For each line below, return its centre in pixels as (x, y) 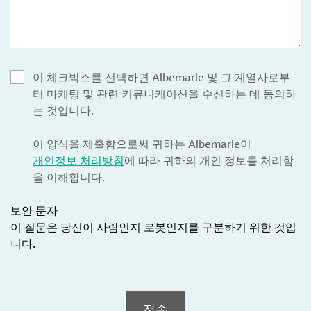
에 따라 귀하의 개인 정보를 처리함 (209, 160)
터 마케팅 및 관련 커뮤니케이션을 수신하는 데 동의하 (165, 94)
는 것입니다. (63, 110)
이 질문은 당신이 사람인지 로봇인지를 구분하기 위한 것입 (153, 227)
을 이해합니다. (69, 177)
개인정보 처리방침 (78, 160)
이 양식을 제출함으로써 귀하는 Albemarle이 (142, 144)
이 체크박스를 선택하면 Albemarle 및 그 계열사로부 (161, 77)
